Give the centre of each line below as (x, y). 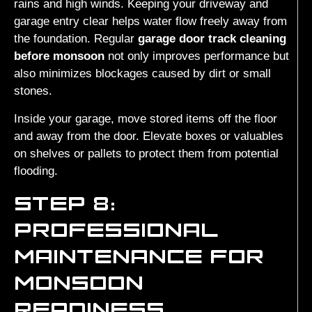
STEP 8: (65, 203)
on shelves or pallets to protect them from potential (146, 153)
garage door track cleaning (212, 39)
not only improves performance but (197, 56)
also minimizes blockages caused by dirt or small (142, 74)
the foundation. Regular (76, 39)
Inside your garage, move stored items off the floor (146, 118)
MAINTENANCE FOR (139, 256)
